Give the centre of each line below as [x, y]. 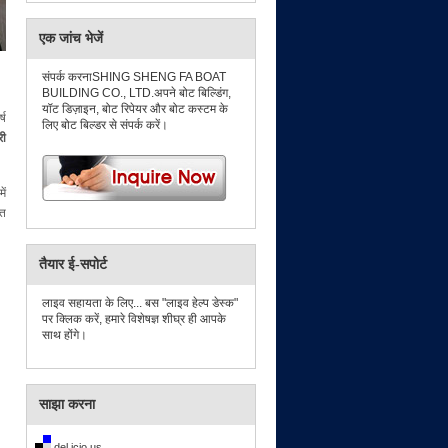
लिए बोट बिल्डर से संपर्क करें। [105, 124]
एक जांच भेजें [71, 38]
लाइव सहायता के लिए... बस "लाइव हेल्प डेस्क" [140, 302]
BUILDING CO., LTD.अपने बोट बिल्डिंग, [136, 92]
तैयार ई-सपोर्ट [73, 264]
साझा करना [67, 404]
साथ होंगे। [64, 334]
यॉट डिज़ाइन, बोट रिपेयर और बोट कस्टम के [135, 108]
